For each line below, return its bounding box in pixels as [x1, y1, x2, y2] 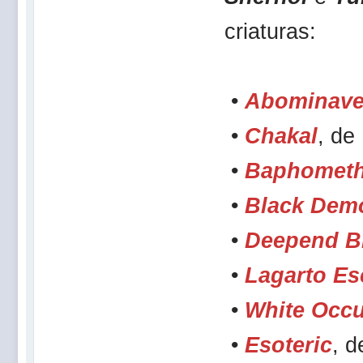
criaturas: [224, 19, 316, 44]
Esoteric [245, 332, 332, 357]
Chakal [245, 123, 318, 148]
